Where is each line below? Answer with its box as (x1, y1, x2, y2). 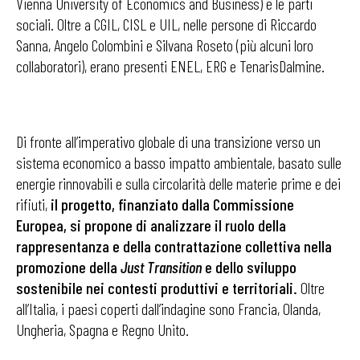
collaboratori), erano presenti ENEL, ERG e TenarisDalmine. (16, 56, 325, 76)
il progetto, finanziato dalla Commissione (51, 194, 294, 214)
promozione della (16, 257, 121, 276)
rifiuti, (16, 194, 51, 214)
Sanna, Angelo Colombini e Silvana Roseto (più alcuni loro (16, 35, 313, 55)
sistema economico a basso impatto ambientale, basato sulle (16, 153, 342, 172)
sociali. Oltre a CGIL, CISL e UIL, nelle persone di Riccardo (16, 14, 317, 34)
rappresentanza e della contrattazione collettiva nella (16, 236, 332, 256)
